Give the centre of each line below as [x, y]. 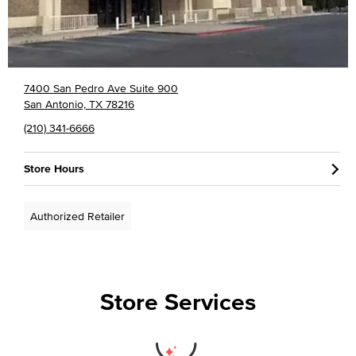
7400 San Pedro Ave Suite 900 [101, 88]
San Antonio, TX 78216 [79, 104]
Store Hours [54, 168]
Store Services [178, 301]
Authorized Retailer [77, 216]
